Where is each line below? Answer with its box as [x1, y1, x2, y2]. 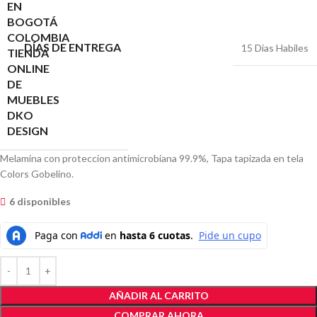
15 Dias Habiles [241, 41, 309, 54]
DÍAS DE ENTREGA [24, 40, 121, 54]
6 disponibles [9, 195, 71, 207]
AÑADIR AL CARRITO [108, 289, 209, 301]
